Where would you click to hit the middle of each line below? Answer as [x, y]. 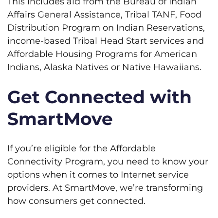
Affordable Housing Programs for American [102, 54]
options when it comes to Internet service [98, 175]
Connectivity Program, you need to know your [108, 162]
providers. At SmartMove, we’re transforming [105, 188]
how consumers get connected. [76, 201]
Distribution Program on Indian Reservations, [106, 28]
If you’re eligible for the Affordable [82, 148]
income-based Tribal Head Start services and [106, 41]
